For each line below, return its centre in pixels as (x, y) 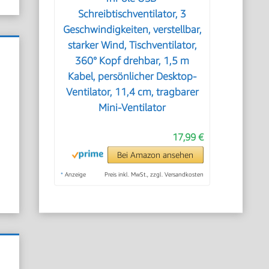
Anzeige (75, 174)
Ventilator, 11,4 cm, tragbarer (132, 92)
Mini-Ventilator (132, 107)
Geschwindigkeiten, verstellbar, (132, 29)
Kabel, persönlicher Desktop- (132, 76)
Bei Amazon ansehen (156, 155)
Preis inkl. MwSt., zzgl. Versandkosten (154, 174)
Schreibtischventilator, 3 (132, 14)
